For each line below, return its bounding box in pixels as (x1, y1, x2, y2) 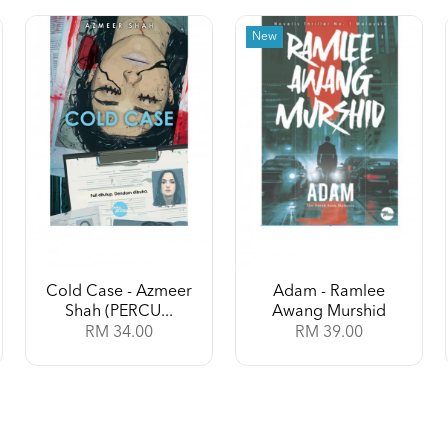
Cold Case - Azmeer (46, 283, 192, 300)
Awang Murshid (272, 303, 386, 320)
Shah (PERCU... (65, 303, 173, 320)
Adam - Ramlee (273, 283, 385, 300)
